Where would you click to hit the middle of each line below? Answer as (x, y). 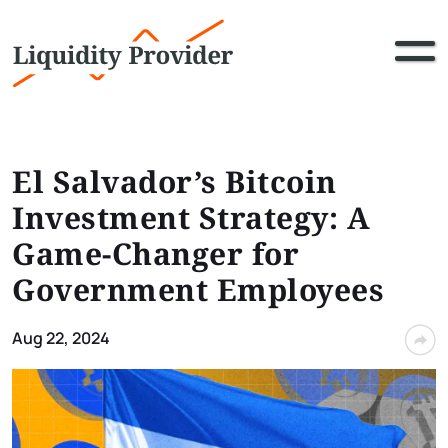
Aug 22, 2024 (61, 338)
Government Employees (198, 289)
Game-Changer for (155, 253)
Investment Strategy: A (191, 217)
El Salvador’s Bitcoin (174, 181)
